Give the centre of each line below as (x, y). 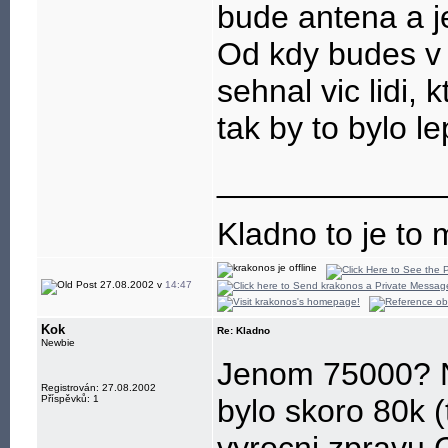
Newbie (58, 342)
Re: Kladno (243, 330)
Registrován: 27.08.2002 (98, 387)
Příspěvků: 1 (70, 398)
